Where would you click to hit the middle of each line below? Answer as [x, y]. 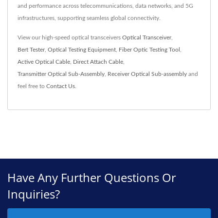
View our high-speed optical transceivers [70, 38]
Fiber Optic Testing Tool [149, 50]
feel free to [32, 86]
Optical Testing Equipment [82, 50]
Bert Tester [31, 50]
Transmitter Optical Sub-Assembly [61, 74]
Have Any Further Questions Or [92, 178]
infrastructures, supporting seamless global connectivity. [89, 18]
